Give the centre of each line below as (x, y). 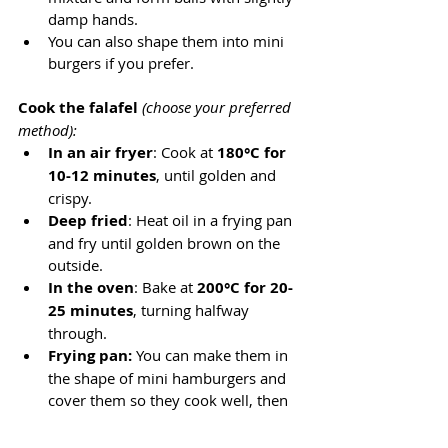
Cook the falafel (78, 107)
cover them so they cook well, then (170, 399)
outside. (75, 264)
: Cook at (185, 151)
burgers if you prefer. (121, 62)
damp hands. (93, 18)
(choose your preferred (216, 106)
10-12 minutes (102, 175)
